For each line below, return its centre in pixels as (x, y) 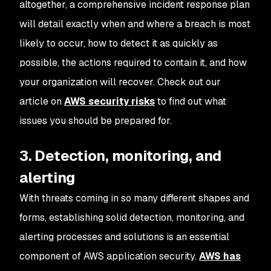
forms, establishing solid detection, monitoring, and (132, 217)
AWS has (220, 256)
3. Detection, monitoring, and (121, 156)
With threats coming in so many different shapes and (134, 198)
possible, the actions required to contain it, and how (133, 63)
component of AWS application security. (109, 256)
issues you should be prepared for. (96, 121)
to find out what (191, 101)
